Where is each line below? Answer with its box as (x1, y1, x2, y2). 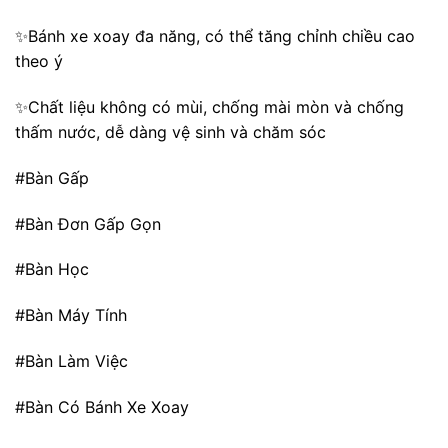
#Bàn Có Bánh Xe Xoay (15, 396, 189, 417)
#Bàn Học (15, 259, 89, 280)
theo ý (15, 51, 63, 72)
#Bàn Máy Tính (15, 305, 127, 326)
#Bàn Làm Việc (15, 351, 128, 371)
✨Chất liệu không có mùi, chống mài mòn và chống (15, 97, 404, 118)
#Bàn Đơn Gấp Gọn (15, 213, 161, 234)
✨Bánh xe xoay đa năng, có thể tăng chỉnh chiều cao (15, 26, 415, 47)
